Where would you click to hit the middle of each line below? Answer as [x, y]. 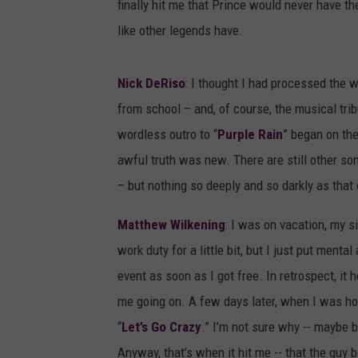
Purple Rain [250, 135]
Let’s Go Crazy [161, 327]
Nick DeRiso [151, 84]
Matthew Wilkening [171, 225]
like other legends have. [180, 31]
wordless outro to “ [167, 135]
